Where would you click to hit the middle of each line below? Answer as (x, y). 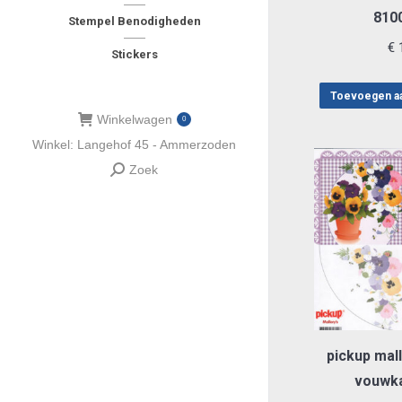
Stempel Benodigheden (134, 21)
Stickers (134, 54)
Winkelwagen (134, 119)
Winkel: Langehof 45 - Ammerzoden (134, 144)
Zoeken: (133, 173)
